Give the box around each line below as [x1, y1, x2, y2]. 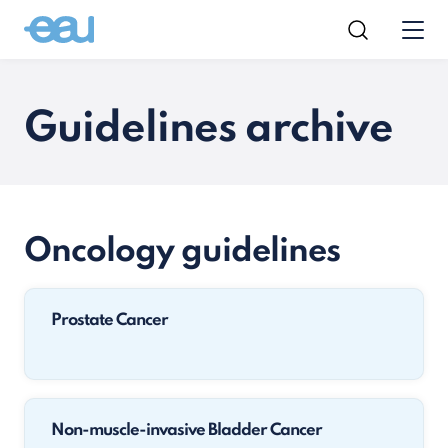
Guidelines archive [24, 108, 393, 151]
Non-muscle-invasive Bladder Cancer [51, 422, 322, 439]
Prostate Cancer [51, 312, 168, 329]
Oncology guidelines [24, 235, 340, 269]
